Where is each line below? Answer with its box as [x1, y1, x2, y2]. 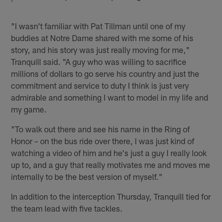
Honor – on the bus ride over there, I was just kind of [11, 136, 195, 146]
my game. [11, 104, 47, 114]
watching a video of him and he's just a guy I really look [11, 148, 207, 158]
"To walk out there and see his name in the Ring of [11, 124, 190, 134]
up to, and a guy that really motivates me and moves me [11, 160, 211, 170]
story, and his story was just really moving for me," [11, 45, 190, 55]
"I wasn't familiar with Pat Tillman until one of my [11, 21, 186, 31]
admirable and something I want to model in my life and [11, 92, 209, 103]
